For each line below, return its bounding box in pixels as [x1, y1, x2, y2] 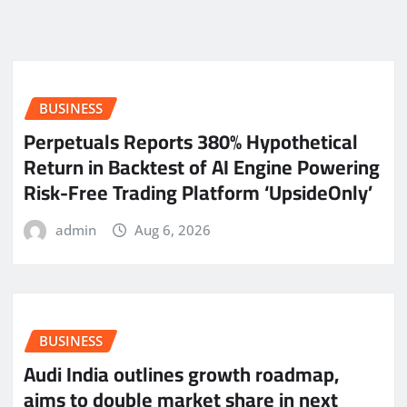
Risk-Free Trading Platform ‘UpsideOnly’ [24, 173, 372, 212]
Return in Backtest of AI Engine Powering [24, 147, 380, 186]
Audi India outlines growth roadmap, [24, 355, 339, 394]
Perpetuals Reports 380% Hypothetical [24, 122, 358, 161]
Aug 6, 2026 [134, 220, 212, 239]
